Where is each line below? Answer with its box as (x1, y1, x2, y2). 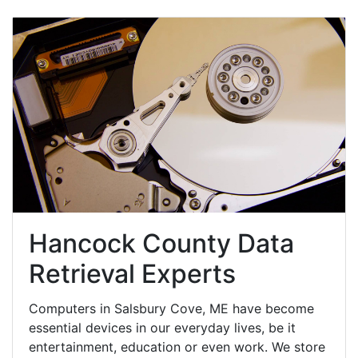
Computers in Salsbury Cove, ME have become (29, 300, 314, 316)
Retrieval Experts (29, 257, 236, 289)
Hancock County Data (29, 227, 294, 259)
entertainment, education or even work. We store (29, 338, 325, 355)
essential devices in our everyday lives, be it (29, 319, 296, 336)
